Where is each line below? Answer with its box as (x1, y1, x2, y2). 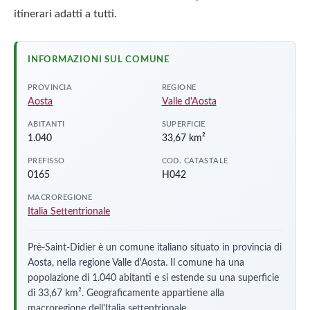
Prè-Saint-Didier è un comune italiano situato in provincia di (28, 242, 282, 253)
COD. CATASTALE (161, 156, 228, 165)
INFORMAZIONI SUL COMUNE (28, 55, 170, 64)
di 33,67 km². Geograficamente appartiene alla (28, 288, 224, 298)
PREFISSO (28, 156, 65, 165)
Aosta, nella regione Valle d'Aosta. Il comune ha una (28, 257, 244, 268)
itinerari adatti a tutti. (14, 8, 117, 19)
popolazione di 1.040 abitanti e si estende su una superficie (28, 273, 279, 283)
